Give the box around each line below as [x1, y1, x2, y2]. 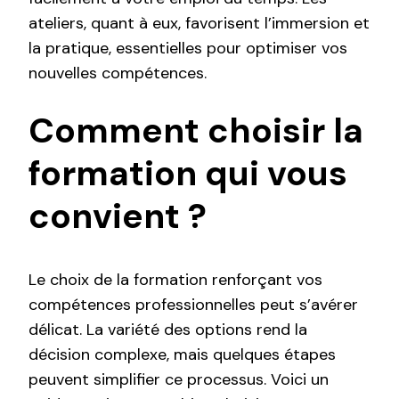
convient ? [28, 193, 207, 240]
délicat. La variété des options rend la [28, 318, 307, 340]
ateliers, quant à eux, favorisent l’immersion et [28, 12, 370, 35]
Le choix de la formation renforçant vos [28, 268, 322, 290]
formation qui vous [28, 151, 347, 197]
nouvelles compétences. [28, 62, 207, 85]
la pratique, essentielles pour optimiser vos [28, 37, 347, 60]
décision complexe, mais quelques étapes [28, 343, 336, 365]
